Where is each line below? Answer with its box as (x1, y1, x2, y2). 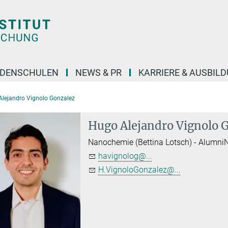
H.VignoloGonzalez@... (98, 165, 181, 175)
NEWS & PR (75, 67, 122, 78)
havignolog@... (98, 151, 153, 161)
